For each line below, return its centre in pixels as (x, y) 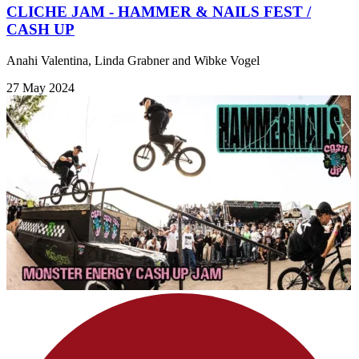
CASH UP (40, 30)
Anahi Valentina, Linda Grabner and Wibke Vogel (133, 60)
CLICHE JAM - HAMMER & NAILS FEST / (159, 12)
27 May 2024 (40, 87)
